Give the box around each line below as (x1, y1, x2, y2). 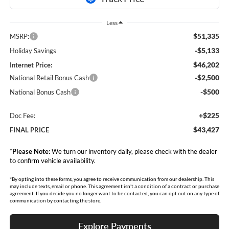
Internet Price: (9, 60, 52, 69)
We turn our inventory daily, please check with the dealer (50, 147, 217, 155)
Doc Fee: (9, 111, 35, 120)
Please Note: (12, 147, 50, 155)
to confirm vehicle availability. (9, 156, 96, 165)
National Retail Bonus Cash (9, 73, 89, 82)
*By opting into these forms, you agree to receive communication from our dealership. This (9, 175, 214, 182)
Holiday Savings (9, 46, 56, 55)
